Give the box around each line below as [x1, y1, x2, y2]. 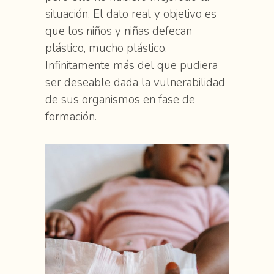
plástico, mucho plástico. [45, 40, 167, 57]
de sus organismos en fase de [45, 92, 195, 108]
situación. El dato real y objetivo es [45, 6, 217, 23]
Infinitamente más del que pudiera [45, 57, 218, 74]
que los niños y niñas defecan [45, 23, 192, 40]
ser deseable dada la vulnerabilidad [45, 75, 225, 91]
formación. [45, 109, 106, 125]
